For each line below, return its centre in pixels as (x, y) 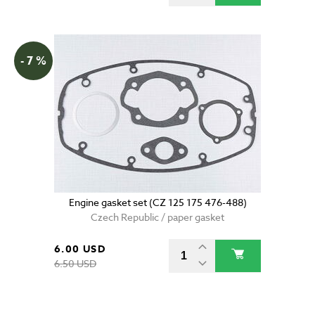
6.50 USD (75, 264)
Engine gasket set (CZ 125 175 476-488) (157, 202)
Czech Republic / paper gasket (157, 217)
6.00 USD (80, 250)
